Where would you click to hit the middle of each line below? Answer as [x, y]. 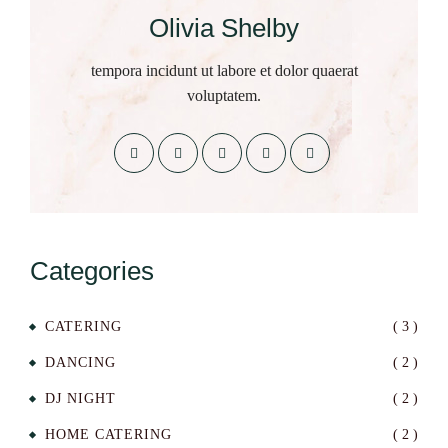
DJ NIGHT [80, 398]
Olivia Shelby [224, 28]
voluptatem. [224, 95]
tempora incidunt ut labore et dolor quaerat [224, 70]
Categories [92, 271]
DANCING [80, 362]
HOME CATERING [108, 434]
